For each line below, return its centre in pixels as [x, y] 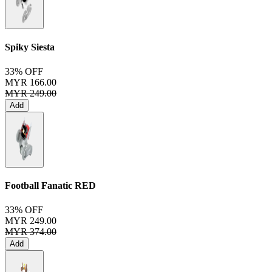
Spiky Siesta [30, 47]
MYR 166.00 [31, 82]
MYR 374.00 [31, 231]
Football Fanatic [39, 186]
